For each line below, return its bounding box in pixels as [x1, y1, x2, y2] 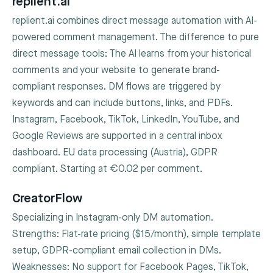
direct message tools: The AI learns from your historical [12, 48, 251, 60]
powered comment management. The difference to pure [12, 32, 259, 44]
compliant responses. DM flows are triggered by [12, 81, 221, 93]
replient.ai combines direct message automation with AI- [12, 15, 257, 27]
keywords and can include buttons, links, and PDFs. [12, 97, 233, 110]
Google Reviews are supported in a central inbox [12, 130, 222, 143]
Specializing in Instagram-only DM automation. [12, 212, 213, 224]
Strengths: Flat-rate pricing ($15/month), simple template [12, 229, 261, 241]
